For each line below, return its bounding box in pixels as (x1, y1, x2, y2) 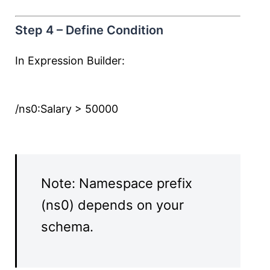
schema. (41, 219, 93, 234)
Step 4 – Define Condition (15, 23, 163, 37)
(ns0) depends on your (41, 197, 184, 213)
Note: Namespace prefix (41, 175, 192, 191)
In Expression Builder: (15, 54, 125, 67)
